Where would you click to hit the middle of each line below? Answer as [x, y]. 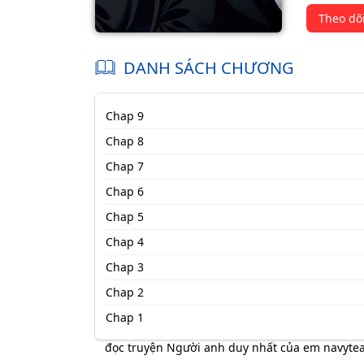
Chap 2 [124, 292]
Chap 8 [124, 141]
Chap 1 [124, 317]
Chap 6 [124, 191]
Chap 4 [124, 241]
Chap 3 [124, 266]
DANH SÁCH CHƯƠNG [209, 68]
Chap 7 [124, 166]
